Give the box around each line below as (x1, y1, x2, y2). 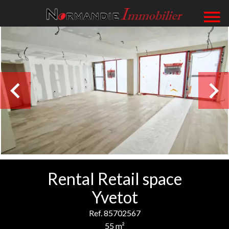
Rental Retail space (47, 169, 182, 189)
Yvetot (91, 187, 138, 207)
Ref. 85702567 (88, 208, 141, 218)
